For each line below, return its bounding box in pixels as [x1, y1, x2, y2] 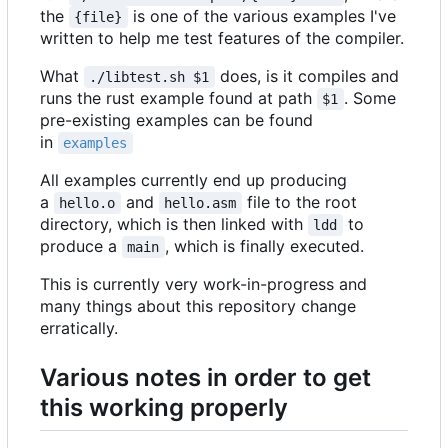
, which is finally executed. [164, 236, 364, 257]
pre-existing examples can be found [40, 110, 313, 131]
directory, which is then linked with [40, 214, 308, 235]
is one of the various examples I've [127, 6, 401, 27]
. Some [343, 88, 401, 109]
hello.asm [164, 195, 237, 212]
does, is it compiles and [214, 66, 404, 87]
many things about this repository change [40, 296, 356, 317]
